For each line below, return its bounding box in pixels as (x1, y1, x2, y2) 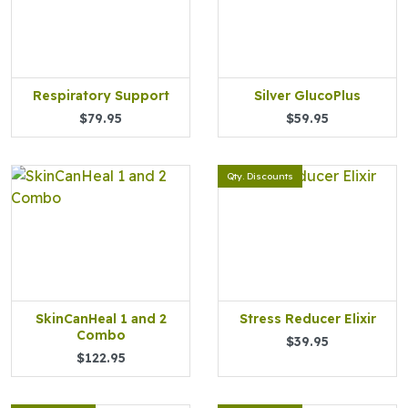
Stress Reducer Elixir (239, 311, 376, 327)
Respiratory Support (32, 87, 169, 104)
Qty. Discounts (227, 170, 293, 182)
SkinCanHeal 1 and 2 (35, 311, 167, 327)
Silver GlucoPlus (254, 87, 361, 104)
